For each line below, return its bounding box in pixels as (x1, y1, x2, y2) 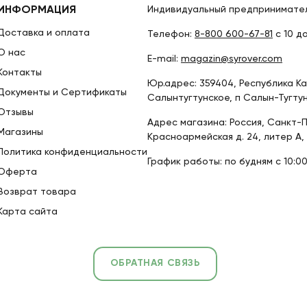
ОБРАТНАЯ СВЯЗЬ (110, 258, 201, 268)
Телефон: (147, 29, 195, 39)
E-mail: (147, 54, 181, 64)
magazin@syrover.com (181, 54, 282, 64)
